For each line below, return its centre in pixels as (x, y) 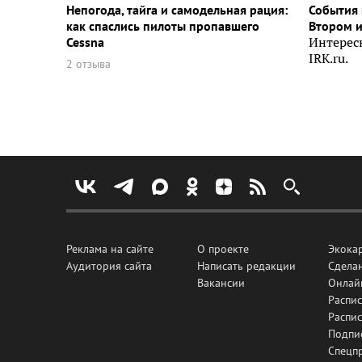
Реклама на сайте (110, 249)
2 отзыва (88, 64)
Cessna (85, 42)
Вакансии (221, 283)
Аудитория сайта (109, 266)
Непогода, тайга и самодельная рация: (177, 10)
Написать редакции (246, 266)
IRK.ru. (328, 59)
